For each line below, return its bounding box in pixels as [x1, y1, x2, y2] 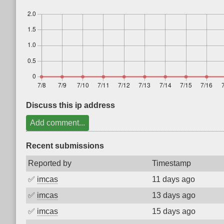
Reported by [28, 159, 71, 167]
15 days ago [152, 207, 195, 215]
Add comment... [30, 118, 85, 127]
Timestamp [152, 159, 191, 167]
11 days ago [152, 175, 195, 183]
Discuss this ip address [26, 101, 115, 109]
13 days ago [152, 191, 195, 199]
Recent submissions [26, 141, 104, 150]
